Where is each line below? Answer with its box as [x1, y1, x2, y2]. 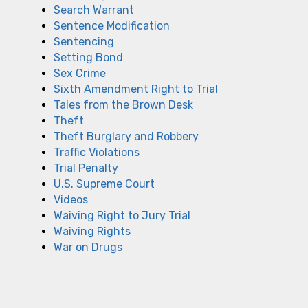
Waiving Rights [54, 225, 131, 238]
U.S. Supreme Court [54, 177, 155, 190]
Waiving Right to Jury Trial [54, 209, 190, 222]
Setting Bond [54, 51, 123, 64]
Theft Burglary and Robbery [54, 130, 199, 143]
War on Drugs [54, 241, 122, 254]
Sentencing [54, 35, 114, 48]
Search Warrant [54, 3, 134, 16]
